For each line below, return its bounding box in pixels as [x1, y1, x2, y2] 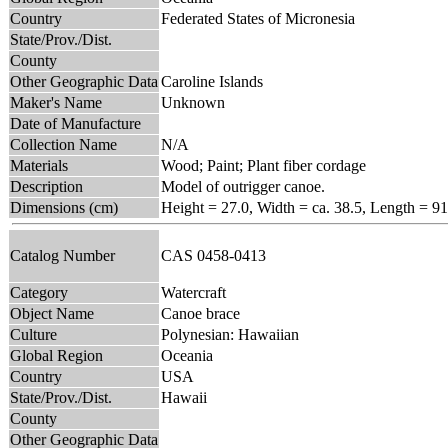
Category [10, 283, 68, 301]
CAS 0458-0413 [161, 246, 274, 264]
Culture [10, 325, 57, 343]
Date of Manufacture [10, 114, 141, 132]
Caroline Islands [161, 72, 263, 90]
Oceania [161, 346, 213, 364]
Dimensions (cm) [10, 198, 118, 216]
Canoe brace [161, 304, 240, 322]
